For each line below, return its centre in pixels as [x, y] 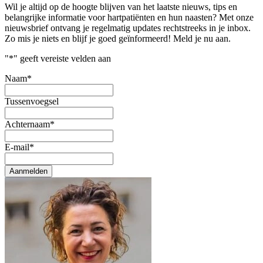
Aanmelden [28, 171]
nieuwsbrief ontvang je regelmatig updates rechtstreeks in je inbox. [128, 28]
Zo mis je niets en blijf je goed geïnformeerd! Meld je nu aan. [118, 39]
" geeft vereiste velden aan [62, 59]
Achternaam [27, 124]
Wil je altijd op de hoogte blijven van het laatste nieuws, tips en [121, 7]
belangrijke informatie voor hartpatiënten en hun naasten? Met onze [129, 18]
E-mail [17, 147]
